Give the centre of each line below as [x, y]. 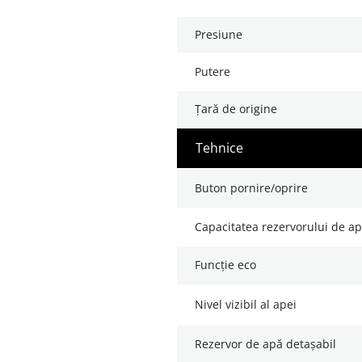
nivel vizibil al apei [250, 305]
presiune [222, 35]
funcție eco [228, 265]
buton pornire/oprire [255, 188]
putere [216, 72]
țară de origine [239, 109]
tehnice [223, 148]
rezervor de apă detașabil [269, 344]
